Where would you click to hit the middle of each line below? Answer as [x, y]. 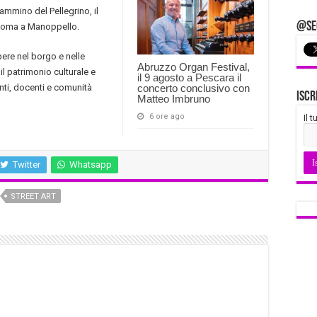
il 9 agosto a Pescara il [189, 78]
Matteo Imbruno [174, 99]
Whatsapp [91, 165]
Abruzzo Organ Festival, [194, 67]
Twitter [27, 165]
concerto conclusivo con [194, 88]
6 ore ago [167, 117]
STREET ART [33, 197]
